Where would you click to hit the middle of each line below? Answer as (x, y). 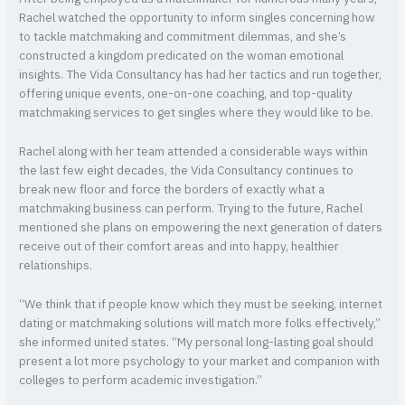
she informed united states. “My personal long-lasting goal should (197, 342)
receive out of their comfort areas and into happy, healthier (179, 246)
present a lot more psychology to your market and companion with (200, 361)
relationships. (56, 265)
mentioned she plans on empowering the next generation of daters (201, 227)
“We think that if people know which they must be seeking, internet (201, 304)
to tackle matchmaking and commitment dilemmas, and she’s (183, 38)
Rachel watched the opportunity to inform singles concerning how (198, 19)
